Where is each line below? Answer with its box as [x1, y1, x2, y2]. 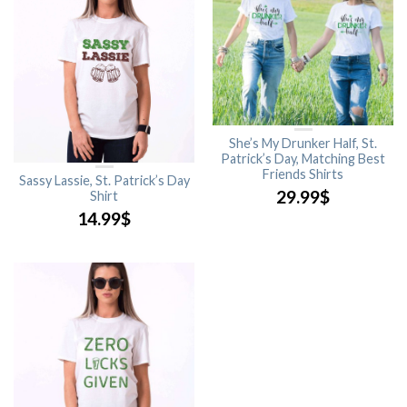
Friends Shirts [263, 166, 343, 183]
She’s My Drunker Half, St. [229, 135, 377, 152]
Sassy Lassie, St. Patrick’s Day [18, 173, 190, 189]
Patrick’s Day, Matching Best [221, 151, 385, 167]
